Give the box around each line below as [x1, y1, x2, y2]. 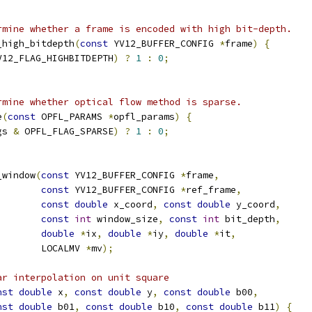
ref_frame [186, 184, 236, 196]
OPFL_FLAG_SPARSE [19, 125, 114, 137]
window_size [91, 213, 158, 225]
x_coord [108, 198, 153, 210]
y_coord [231, 198, 275, 210]
